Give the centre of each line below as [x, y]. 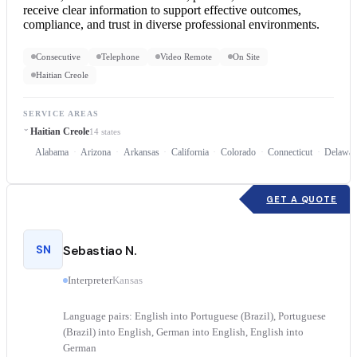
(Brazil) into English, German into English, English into [183, 332]
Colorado [238, 152]
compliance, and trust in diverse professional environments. [171, 24]
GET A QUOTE [302, 199]
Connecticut [290, 152]
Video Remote [186, 56]
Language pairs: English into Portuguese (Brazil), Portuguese [194, 316]
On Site [246, 56]
